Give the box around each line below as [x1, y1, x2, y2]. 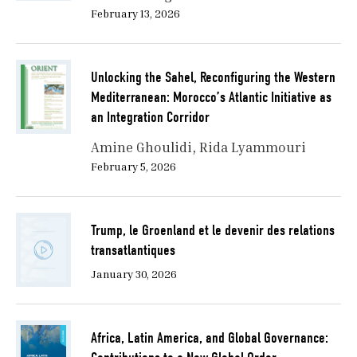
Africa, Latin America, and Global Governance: [90, 329, 328, 347]
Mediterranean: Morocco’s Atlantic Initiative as [90, 88, 331, 107]
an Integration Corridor [90, 108, 210, 127]
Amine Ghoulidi [90, 139, 192, 156]
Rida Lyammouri [198, 139, 306, 156]
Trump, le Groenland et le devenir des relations [90, 222, 335, 240]
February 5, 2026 [90, 159, 176, 174]
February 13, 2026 [90, 6, 180, 21]
